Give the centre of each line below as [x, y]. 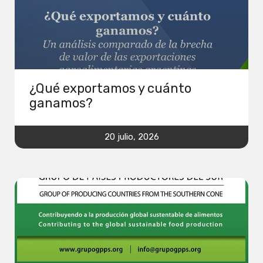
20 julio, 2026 [131, 136]
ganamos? [61, 103]
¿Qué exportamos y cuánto [110, 88]
